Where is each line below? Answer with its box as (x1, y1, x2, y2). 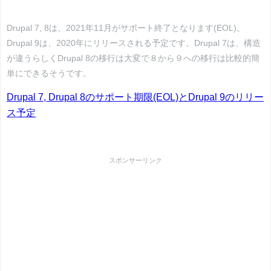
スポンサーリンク (109, 157, 162, 165)
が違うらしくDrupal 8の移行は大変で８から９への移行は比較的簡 (7, 54, 260, 63)
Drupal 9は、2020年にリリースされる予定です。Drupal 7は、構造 (7, 39, 261, 48)
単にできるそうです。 (7, 69, 91, 78)
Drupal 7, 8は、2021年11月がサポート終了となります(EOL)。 (7, 24, 245, 33)
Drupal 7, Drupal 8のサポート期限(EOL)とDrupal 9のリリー (7, 92, 264, 102)
